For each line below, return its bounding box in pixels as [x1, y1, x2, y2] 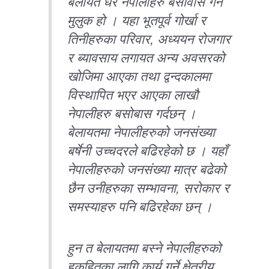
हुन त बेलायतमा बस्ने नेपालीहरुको [67, 241, 222, 256]
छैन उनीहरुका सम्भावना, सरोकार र [67, 180, 230, 196]
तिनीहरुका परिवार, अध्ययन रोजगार [67, 31, 231, 47]
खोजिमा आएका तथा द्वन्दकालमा [67, 68, 211, 84]
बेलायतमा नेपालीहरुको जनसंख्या [67, 124, 216, 140]
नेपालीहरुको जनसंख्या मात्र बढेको [67, 162, 226, 177]
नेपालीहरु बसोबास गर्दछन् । [67, 106, 197, 121]
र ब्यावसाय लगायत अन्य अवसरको [67, 50, 225, 65]
